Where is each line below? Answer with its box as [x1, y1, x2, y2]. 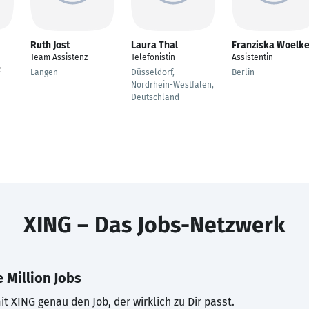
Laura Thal [131, 39, 178, 51]
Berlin [232, 68, 255, 77]
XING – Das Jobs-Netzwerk [23, 212, 286, 238]
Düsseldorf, [131, 68, 175, 77]
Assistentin [232, 52, 273, 62]
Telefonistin [131, 52, 175, 62]
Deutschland [131, 92, 179, 102]
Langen [30, 68, 58, 77]
